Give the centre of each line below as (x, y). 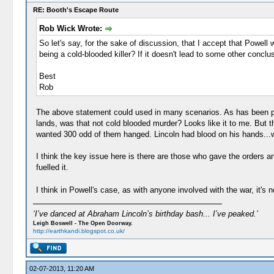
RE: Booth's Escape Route (76, 10)
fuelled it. (52, 167)
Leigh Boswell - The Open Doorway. (83, 223)
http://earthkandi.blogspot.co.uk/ (79, 231)
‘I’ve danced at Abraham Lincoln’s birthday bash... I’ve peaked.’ (145, 213)
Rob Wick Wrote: (72, 28)
